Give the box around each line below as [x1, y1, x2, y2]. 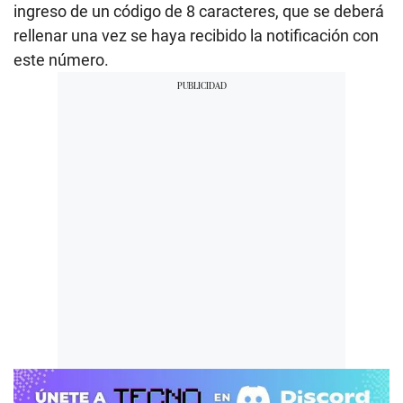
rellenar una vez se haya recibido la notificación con [13, 26, 379, 46]
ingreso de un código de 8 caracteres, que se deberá [13, 2, 384, 22]
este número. [13, 50, 109, 70]
